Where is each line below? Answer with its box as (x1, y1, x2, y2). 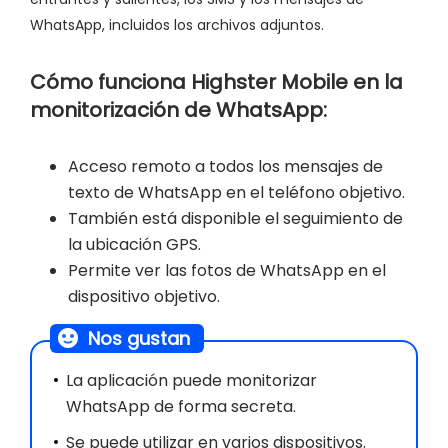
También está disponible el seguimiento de (68, 206, 403, 230)
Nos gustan (88, 325, 190, 351)
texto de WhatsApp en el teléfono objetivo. (68, 180, 405, 204)
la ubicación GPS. (68, 232, 201, 256)
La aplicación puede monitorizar (66, 368, 317, 392)
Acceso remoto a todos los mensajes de (68, 154, 383, 178)
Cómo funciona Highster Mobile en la (30, 67, 403, 96)
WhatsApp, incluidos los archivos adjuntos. (30, 14, 324, 35)
